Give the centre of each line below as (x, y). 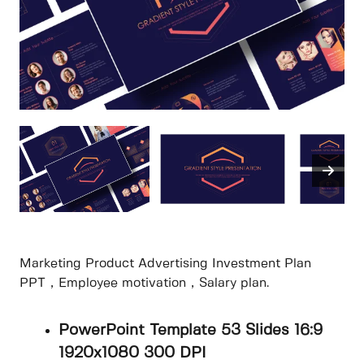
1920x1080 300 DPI (132, 354)
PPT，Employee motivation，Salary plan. (144, 284)
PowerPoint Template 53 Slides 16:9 (191, 331)
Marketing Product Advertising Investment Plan (165, 264)
